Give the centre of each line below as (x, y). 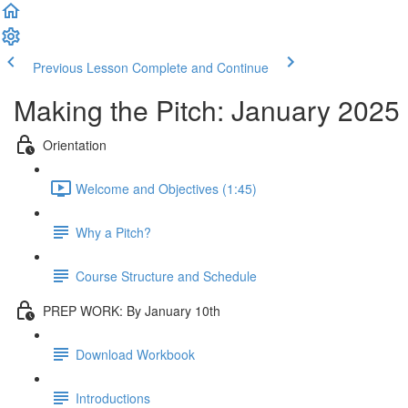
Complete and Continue (200, 67)
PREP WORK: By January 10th (132, 310)
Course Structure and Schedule (166, 275)
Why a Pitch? (113, 232)
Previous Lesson (81, 67)
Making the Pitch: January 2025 (207, 110)
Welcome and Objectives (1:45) (166, 188)
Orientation (75, 144)
